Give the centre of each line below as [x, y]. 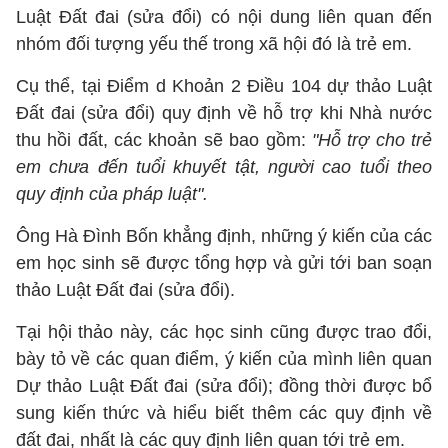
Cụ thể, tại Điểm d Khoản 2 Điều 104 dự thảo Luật [224, 86]
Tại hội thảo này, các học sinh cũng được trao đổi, [224, 332]
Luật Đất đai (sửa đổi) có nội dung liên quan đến [224, 17]
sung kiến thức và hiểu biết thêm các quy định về [224, 413]
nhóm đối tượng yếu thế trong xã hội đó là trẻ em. [214, 44]
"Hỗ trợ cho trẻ [372, 140]
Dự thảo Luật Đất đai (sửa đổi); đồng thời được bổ [224, 386]
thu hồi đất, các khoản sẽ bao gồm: [164, 140]
